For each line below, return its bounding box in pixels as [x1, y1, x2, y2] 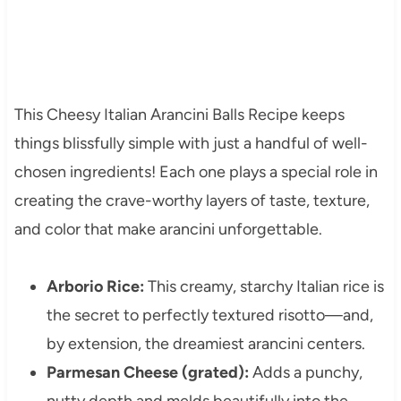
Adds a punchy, [248, 362, 363, 382]
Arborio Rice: [46, 276, 144, 296]
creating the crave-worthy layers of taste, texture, [13, 190, 370, 210]
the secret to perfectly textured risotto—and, [46, 304, 373, 325]
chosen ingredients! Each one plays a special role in [13, 161, 378, 182]
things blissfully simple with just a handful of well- [13, 132, 368, 153]
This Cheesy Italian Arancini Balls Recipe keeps [13, 104, 345, 124]
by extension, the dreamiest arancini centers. [46, 333, 365, 354]
